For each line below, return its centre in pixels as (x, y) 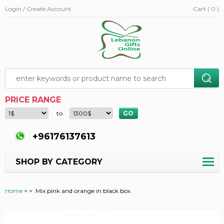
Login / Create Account (38, 9)
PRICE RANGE (33, 99)
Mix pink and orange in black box (83, 190)
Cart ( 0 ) (206, 9)
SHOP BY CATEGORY (59, 161)
